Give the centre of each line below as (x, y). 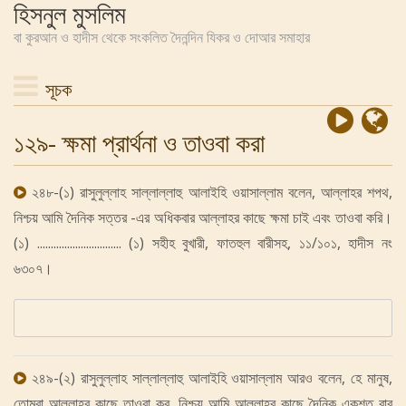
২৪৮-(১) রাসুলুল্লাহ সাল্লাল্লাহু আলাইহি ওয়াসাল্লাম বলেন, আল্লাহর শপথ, (212, 192)
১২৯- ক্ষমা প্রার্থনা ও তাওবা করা (139, 142)
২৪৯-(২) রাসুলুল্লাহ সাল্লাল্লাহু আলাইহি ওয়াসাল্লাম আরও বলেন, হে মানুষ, (212, 378)
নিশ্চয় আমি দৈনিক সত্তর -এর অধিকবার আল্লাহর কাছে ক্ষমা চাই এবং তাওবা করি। (203, 217)
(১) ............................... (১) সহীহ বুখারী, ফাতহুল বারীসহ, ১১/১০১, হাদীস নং (203, 243)
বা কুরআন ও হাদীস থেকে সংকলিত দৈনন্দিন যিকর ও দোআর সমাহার (162, 37)
